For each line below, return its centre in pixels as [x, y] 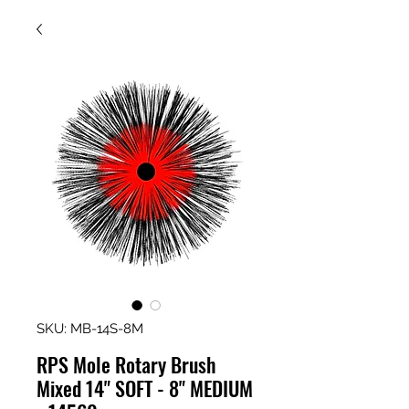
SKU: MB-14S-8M [90, 329]
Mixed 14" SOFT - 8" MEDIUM [145, 388]
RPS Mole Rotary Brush [126, 364]
